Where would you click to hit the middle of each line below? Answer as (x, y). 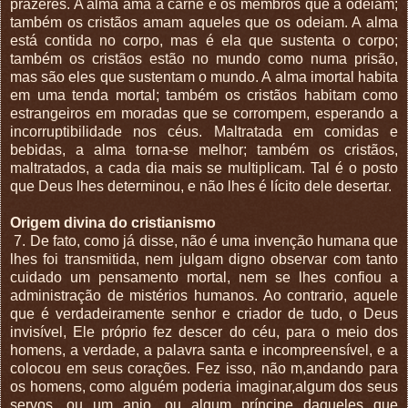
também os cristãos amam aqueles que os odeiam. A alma (204, 22)
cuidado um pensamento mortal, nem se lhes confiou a (204, 277)
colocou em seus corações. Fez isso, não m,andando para (204, 368)
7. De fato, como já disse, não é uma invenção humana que (206, 240)
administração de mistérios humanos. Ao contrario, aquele (204, 295)
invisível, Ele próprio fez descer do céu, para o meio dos (204, 331)
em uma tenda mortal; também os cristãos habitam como (204, 95)
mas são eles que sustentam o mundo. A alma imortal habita (204, 76)
